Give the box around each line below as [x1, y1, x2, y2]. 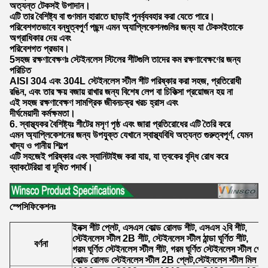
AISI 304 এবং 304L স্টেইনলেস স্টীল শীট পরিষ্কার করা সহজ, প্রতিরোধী [10, 75, 241, 86]
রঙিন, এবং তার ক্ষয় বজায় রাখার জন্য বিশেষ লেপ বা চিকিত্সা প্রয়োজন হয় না [10, 86, 233, 97]
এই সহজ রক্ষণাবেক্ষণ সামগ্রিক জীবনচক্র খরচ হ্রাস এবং [10, 97, 178, 108]
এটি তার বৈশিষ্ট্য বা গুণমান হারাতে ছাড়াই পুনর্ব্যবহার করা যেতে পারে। [10, 11, 215, 22]
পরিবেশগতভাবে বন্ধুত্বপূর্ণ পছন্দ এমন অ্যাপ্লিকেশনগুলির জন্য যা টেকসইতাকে [10, 22, 243, 32]
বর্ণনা [34, 239, 48, 249]
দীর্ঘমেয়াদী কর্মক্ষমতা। [10, 108, 75, 118]
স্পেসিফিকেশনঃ [10, 202, 56, 212]
